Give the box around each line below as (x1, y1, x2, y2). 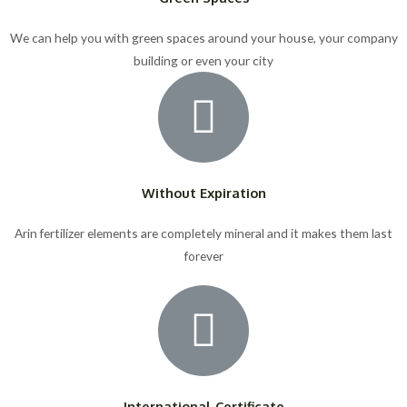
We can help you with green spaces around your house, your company (9, 29, 398, 45)
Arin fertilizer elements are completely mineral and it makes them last (15, 224, 392, 241)
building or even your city (134, 52, 273, 68)
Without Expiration (141, 184, 266, 201)
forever (184, 247, 223, 263)
